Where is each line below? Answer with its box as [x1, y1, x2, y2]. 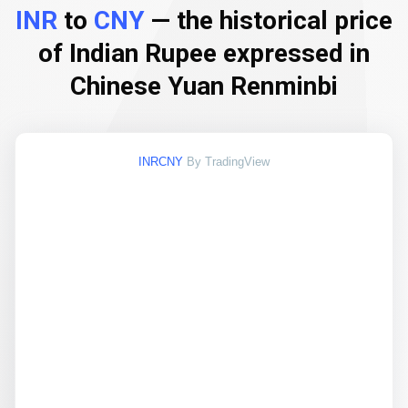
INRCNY [138, 155, 183, 168]
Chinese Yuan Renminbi [70, 71, 338, 101]
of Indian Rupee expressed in [38, 38, 370, 68]
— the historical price [145, 5, 393, 36]
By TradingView [187, 155, 270, 168]
